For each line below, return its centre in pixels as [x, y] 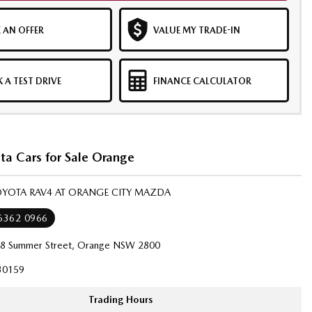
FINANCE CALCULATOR [202, 81]
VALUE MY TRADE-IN [196, 30]
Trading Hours [121, 299]
